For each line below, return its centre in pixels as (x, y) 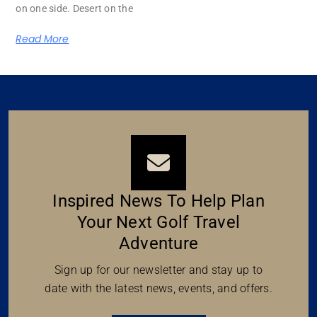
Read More (42, 39)
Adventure (158, 243)
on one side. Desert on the (74, 8)
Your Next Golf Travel (158, 222)
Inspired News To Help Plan (158, 201)
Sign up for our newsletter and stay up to (158, 270)
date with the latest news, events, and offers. (158, 288)
